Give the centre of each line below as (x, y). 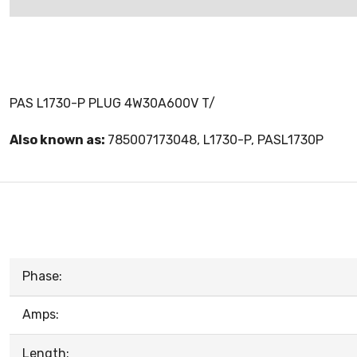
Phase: (42, 276)
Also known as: (59, 140)
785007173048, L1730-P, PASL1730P (216, 140)
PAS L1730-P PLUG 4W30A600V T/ (112, 103)
